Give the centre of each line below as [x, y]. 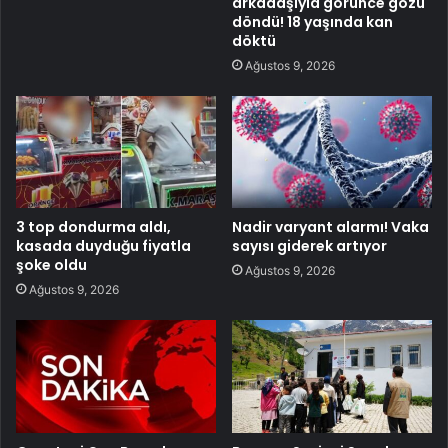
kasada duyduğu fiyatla [103, 246]
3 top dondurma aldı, [93, 227]
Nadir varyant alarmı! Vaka [330, 227]
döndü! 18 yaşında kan [312, 21]
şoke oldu [51, 265]
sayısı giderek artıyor [309, 246]
